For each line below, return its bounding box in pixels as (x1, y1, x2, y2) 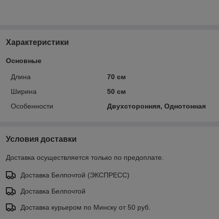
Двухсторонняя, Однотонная (107, 102, 206, 110)
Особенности (11, 102, 53, 110)
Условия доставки (6, 134, 77, 143)
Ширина (11, 87, 37, 95)
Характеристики (6, 38, 69, 46)
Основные (6, 56, 42, 65)
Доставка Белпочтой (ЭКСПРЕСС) (21, 171, 130, 179)
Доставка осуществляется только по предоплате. (6, 153, 164, 161)
